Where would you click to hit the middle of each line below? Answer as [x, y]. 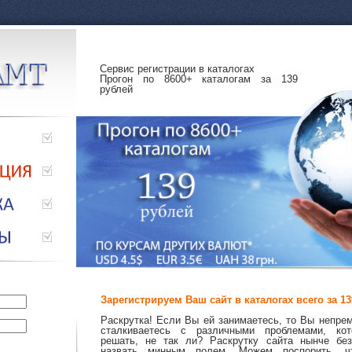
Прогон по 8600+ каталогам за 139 [199, 79]
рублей [116, 89]
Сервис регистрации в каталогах [177, 69]
